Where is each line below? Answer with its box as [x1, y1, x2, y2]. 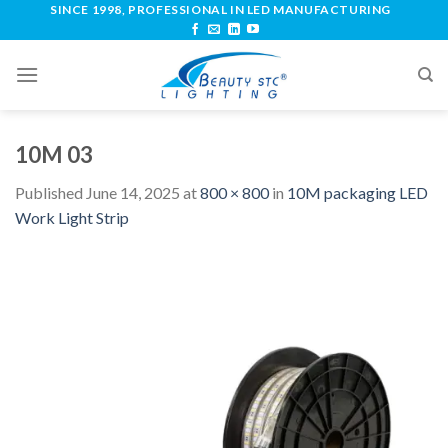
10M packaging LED [287, 183, 428, 203]
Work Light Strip [15, 208, 129, 228]
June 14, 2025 [86, 183, 180, 203]
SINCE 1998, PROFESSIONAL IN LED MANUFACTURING [50, 2, 391, 17]
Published [15, 183, 86, 203]
